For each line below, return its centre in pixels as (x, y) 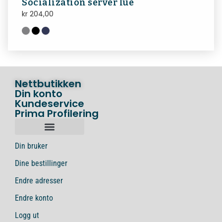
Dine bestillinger (41, 164)
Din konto (39, 94)
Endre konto (34, 198)
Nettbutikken (48, 84)
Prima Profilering (57, 114)
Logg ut (27, 216)
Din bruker (31, 146)
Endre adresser (39, 181)
